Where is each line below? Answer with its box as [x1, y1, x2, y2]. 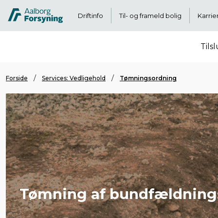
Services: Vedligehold [42, 74, 106, 82]
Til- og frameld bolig [119, 12, 182, 19]
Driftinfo [77, 12, 103, 19]
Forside [6, 74, 28, 82]
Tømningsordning [120, 74, 177, 82]
